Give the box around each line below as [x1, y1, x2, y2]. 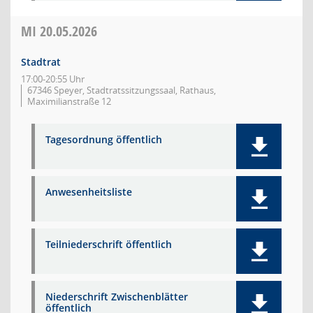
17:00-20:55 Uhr [21, 73, 85, 85]
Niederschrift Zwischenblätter [45, 290, 188, 303]
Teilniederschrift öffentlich [45, 238, 172, 251]
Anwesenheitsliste [45, 185, 132, 198]
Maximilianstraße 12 [27, 95, 111, 108]
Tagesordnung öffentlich [45, 133, 162, 146]
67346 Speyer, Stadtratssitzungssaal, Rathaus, [27, 84, 216, 96]
